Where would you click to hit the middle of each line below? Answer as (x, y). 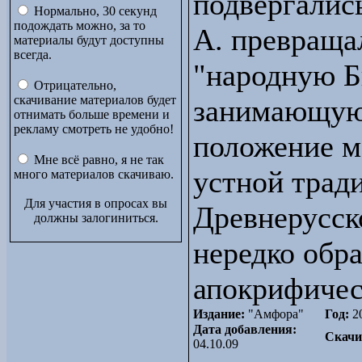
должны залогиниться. (96, 218)
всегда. (33, 55)
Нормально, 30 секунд (94, 11)
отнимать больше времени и (92, 114)
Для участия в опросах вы (96, 203)
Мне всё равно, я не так (97, 160)
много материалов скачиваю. (94, 174)
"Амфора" (274, 314)
